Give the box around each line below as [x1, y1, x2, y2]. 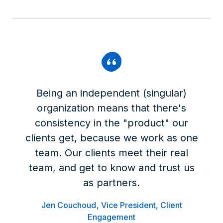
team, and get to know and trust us [28, 161, 195, 174]
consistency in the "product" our [35, 116, 188, 129]
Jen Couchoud [41, 200, 96, 210]
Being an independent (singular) [36, 87, 187, 99]
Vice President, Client [101, 200, 182, 210]
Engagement [88, 212, 135, 222]
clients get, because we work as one [25, 131, 198, 144]
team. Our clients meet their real [35, 146, 188, 159]
